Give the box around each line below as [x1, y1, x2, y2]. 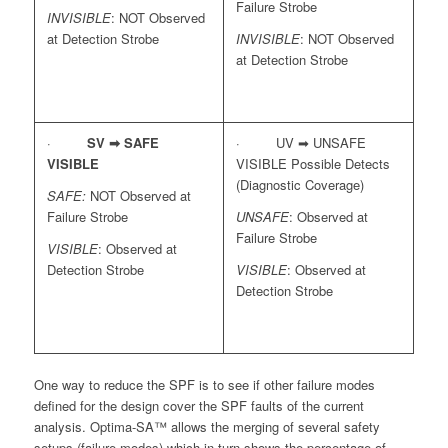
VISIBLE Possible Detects [235, 153, 390, 173]
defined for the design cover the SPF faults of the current [33, 395, 364, 415]
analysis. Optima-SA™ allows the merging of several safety [33, 416, 380, 436]
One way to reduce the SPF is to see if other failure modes [33, 374, 375, 394]
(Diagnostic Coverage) [235, 174, 364, 194]
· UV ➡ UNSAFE [235, 132, 366, 152]
